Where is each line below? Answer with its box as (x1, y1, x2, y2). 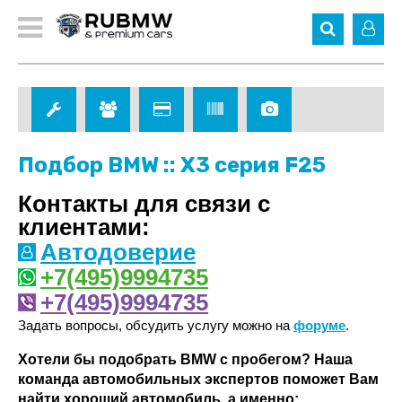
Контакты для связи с (18, 190, 270, 217)
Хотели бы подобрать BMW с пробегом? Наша (18, 352, 353, 367)
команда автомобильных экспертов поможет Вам (18, 371, 379, 387)
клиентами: (18, 214, 150, 240)
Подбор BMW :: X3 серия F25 (18, 153, 326, 178)
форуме (293, 318, 345, 333)
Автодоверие (40, 239, 196, 266)
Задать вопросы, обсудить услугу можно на (18, 318, 293, 333)
